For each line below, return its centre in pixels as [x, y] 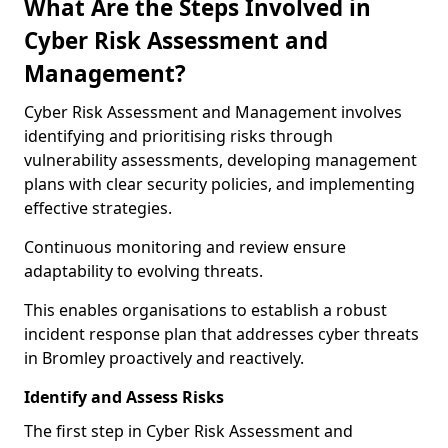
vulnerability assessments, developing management [220, 160]
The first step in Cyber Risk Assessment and [188, 431]
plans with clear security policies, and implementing [219, 184]
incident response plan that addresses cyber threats [221, 334]
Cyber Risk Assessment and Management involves [213, 112]
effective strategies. [98, 208]
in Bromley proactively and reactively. [164, 358]
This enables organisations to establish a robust [205, 310]
